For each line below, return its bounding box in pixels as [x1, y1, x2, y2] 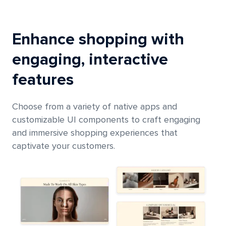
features [12, 72, 74, 88]
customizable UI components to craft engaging [12, 115, 200, 125]
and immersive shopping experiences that [12, 128, 178, 138]
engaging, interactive [12, 51, 168, 68]
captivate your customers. [12, 141, 115, 151]
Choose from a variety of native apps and [12, 102, 177, 111]
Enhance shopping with [12, 31, 184, 48]
